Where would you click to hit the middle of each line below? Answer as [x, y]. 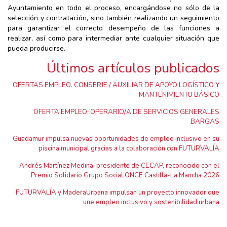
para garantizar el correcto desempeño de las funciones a [113, 28]
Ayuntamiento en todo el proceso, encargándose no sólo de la [113, 8]
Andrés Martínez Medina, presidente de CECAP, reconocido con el [119, 166]
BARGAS [205, 122]
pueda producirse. [36, 49]
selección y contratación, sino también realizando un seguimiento [113, 18]
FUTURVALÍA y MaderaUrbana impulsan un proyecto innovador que [118, 193]
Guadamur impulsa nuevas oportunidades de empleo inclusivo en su [116, 139]
